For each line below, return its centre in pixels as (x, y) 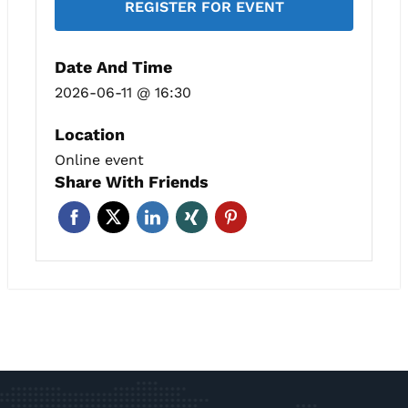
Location (90, 134)
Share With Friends (132, 181)
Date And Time (113, 66)
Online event (99, 159)
